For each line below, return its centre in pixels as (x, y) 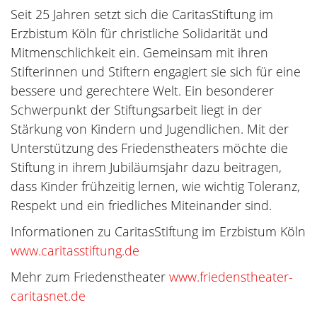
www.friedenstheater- (231, 277)
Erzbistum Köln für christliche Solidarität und (139, 34)
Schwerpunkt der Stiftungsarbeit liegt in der (136, 110)
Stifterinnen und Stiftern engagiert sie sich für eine (156, 72)
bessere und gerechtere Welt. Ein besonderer (142, 91)
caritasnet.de (48, 296)
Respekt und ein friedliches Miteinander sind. (141, 206)
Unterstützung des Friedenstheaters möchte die (149, 148)
